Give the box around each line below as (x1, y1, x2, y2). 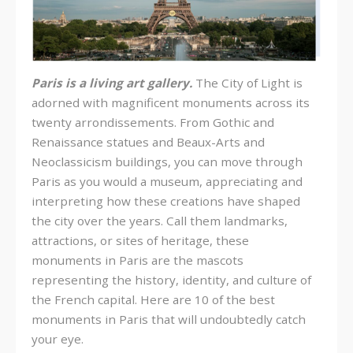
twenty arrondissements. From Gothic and (32, 113, 274, 130)
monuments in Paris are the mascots (32, 251, 243, 268)
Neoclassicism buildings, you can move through (32, 153, 303, 169)
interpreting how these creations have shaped (32, 192, 300, 209)
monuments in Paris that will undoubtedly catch (32, 310, 306, 327)
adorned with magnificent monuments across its (32, 94, 310, 110)
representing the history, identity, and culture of (32, 271, 311, 288)
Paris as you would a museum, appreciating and (32, 173, 303, 189)
